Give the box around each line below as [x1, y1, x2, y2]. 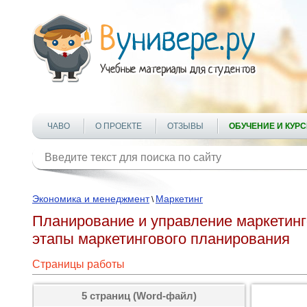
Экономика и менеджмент [32, 193, 149, 204]
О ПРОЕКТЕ [95, 121, 142, 131]
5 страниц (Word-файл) [82, 290, 197, 302]
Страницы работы [32, 258, 125, 270]
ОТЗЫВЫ [167, 121, 204, 131]
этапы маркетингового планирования [32, 230, 290, 247]
